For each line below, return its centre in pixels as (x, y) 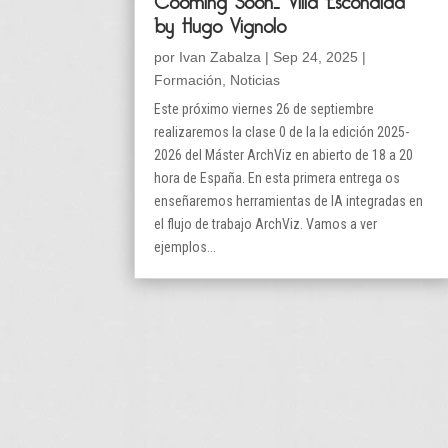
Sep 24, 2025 (316, 57)
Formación (188, 80)
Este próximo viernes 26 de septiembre (264, 109)
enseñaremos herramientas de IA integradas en (289, 201)
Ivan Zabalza (220, 57)
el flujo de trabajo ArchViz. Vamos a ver (266, 224)
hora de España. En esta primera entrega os (277, 178)
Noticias (255, 80)
